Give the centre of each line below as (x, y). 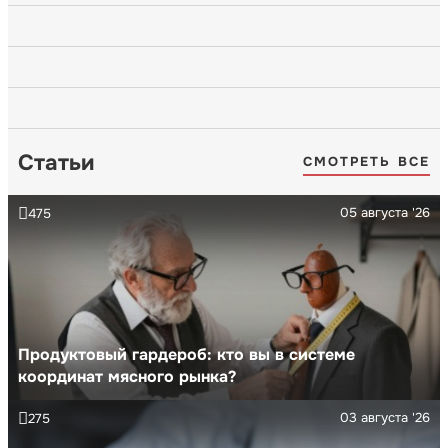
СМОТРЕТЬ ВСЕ (366, 162)
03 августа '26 (385, 417)
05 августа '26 (385, 212)
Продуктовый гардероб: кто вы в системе (186, 354)
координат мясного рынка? (127, 376)
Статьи (56, 162)
